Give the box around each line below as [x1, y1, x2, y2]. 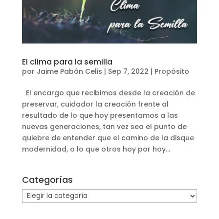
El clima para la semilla [22, 56, 112, 67]
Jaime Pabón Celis [36, 66, 102, 76]
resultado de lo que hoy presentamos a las [22, 110, 178, 120]
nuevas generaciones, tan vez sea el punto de [22, 121, 187, 131]
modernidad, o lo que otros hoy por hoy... [22, 144, 170, 154]
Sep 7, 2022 [108, 66, 149, 76]
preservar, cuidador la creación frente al [22, 99, 169, 109]
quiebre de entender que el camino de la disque [22, 132, 194, 143]
